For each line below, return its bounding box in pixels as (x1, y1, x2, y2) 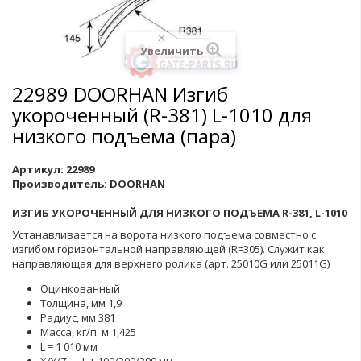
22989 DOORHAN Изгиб (12, 81, 228, 107)
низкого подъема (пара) (12, 122, 236, 149)
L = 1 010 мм (40, 339, 98, 354)
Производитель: (12, 176, 107, 191)
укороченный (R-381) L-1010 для (12, 102, 312, 128)
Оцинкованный (40, 281, 120, 296)
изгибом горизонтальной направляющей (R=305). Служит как (12, 242, 325, 256)
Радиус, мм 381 (40, 310, 115, 325)
